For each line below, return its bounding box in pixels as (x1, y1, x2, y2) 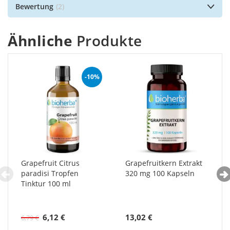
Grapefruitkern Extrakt (125, 158, 202, 168)
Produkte (72, 31, 142, 51)
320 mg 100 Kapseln (125, 168, 195, 179)
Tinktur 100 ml (21, 179, 71, 189)
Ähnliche (8, 31, 72, 51)
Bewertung (15, 2, 53, 12)
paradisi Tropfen (21, 168, 79, 179)
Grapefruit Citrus (21, 158, 80, 168)
